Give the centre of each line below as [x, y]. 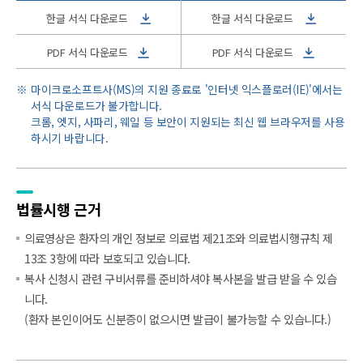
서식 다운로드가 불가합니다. [96, 106]
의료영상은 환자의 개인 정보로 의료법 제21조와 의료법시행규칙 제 [179, 237]
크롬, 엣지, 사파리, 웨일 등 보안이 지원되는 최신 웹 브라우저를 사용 [188, 122]
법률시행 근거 [59, 209]
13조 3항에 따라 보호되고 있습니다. [107, 258]
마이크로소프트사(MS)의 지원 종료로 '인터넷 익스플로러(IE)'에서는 [186, 90]
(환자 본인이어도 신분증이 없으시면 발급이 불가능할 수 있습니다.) [178, 318]
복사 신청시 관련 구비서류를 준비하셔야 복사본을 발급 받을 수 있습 [181, 278]
